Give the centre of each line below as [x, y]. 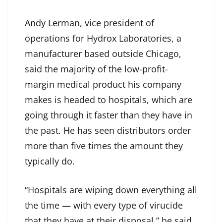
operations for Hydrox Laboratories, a [103, 38]
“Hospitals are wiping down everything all [111, 190]
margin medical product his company [103, 84]
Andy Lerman [52, 23]
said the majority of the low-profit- [96, 69]
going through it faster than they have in [109, 115]
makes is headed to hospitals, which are [109, 100]
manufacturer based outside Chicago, [103, 54]
